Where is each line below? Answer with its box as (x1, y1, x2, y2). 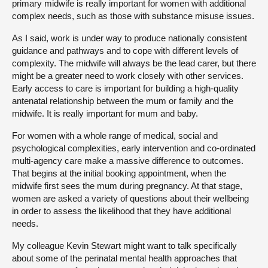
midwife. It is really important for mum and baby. (12, 108, 198, 119)
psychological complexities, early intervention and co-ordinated (12, 143, 255, 154)
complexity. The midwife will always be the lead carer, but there (12, 58, 256, 69)
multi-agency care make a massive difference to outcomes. (12, 156, 243, 166)
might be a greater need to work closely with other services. (12, 71, 243, 81)
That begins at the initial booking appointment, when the (12, 168, 226, 179)
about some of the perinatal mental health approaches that (12, 253, 237, 264)
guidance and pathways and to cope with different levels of (12, 45, 238, 56)
